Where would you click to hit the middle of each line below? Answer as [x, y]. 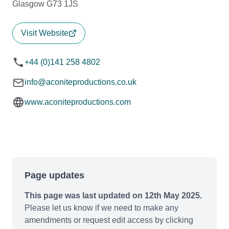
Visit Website [45, 33]
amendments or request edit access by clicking [109, 220]
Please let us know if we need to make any [101, 208]
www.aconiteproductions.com [78, 102]
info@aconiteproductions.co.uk [81, 82]
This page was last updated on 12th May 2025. [113, 195]
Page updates [54, 175]
